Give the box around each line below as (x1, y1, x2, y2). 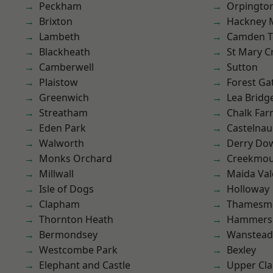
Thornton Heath (39, 213, 113, 226)
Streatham (39, 106, 88, 119)
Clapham (39, 197, 80, 211)
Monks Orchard (39, 152, 112, 165)
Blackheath (39, 45, 90, 58)
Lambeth (39, 30, 80, 43)
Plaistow (39, 76, 78, 89)
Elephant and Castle (39, 258, 130, 272)
